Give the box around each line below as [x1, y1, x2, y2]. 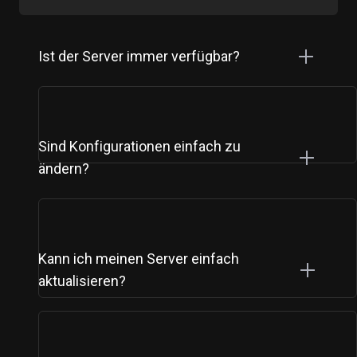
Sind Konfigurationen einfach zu [38, 138, 241, 155]
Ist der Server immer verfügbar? [38, 48, 240, 65]
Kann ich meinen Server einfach [38, 250, 239, 268]
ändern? [38, 160, 89, 178]
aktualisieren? [38, 273, 126, 290]
